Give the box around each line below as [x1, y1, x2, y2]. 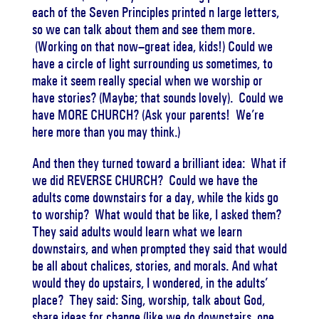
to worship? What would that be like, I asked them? [31, 206, 284, 223]
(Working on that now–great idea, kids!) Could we [31, 38, 273, 55]
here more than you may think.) [31, 123, 180, 140]
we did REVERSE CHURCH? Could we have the [31, 172, 258, 189]
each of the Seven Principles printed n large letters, [31, 4, 279, 21]
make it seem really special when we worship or [31, 72, 263, 89]
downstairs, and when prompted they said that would [31, 240, 287, 257]
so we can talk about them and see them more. [31, 21, 255, 38]
